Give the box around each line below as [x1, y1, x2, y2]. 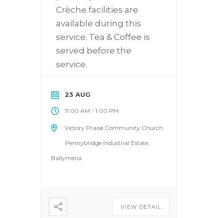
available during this [56, 18, 141, 29]
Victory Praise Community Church [65, 124, 163, 132]
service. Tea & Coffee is [56, 32, 150, 42]
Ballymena [51, 154, 82, 162]
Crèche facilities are [56, 5, 138, 15]
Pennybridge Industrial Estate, [65, 139, 150, 147]
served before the [56, 46, 131, 56]
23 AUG [65, 91, 91, 99]
